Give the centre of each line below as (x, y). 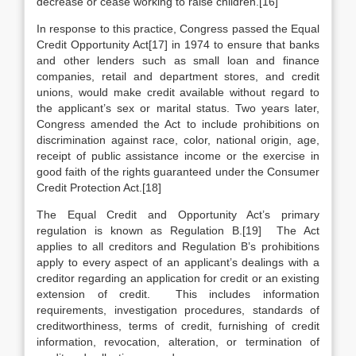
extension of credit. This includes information (178, 294)
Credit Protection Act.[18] (99, 188)
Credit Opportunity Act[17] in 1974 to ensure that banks (178, 44)
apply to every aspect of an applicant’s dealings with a (178, 262)
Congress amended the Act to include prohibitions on (178, 124)
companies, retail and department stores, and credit (178, 76)
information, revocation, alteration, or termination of (178, 342)
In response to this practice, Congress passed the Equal (178, 29)
